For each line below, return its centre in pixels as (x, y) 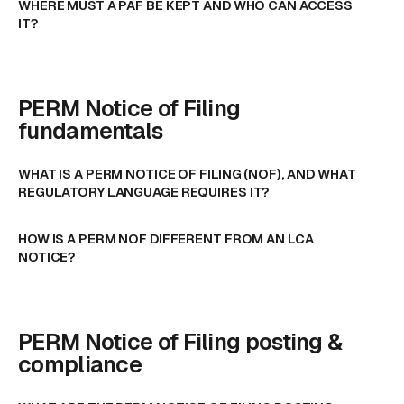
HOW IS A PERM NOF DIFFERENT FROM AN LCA (166, 239)
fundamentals (91, 131)
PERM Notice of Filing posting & (180, 342)
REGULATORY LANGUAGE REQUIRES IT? (144, 191)
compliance (80, 365)
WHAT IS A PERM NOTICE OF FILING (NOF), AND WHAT (187, 173)
